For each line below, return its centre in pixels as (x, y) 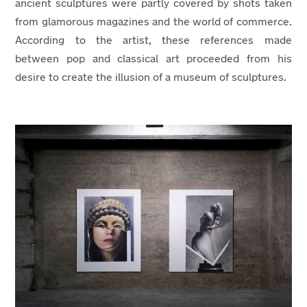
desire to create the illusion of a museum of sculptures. (152, 78)
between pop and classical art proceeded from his (153, 60)
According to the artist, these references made (153, 41)
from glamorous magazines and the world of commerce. (153, 23)
